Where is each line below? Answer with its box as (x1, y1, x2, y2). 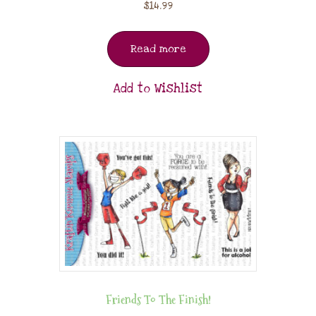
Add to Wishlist (114, 80, 202, 97)
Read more (130, 42, 186, 56)
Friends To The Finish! (105, 291, 211, 309)
